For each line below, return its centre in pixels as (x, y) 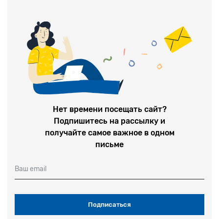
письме (109, 144)
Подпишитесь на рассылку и (109, 121)
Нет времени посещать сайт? (109, 109)
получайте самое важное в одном (109, 132)
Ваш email (31, 169)
